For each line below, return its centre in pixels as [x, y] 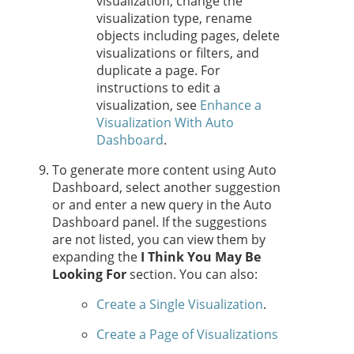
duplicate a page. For [158, 71]
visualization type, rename [174, 19]
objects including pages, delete [188, 36]
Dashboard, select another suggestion [166, 188]
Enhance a [231, 105]
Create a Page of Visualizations [187, 335]
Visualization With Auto [165, 123]
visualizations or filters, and [178, 53]
